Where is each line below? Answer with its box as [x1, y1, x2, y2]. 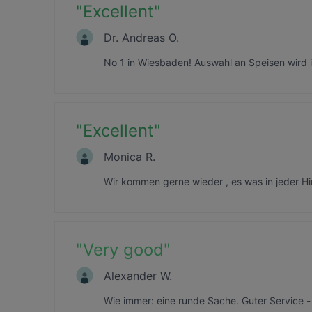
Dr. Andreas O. [104, 30, 179, 45]
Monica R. [104, 149, 155, 164]
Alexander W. [104, 268, 172, 283]
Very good [83, 240, 164, 260]
